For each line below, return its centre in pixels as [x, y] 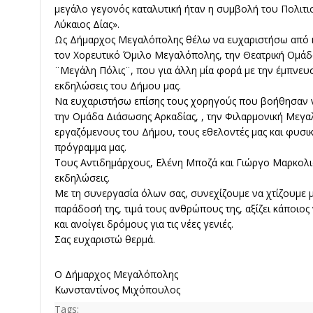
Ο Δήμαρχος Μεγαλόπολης [116, 275]
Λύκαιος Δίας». [87, 24]
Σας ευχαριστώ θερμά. [105, 240]
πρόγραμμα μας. [90, 147]
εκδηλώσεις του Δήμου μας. [118, 86]
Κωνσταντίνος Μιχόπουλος [117, 290]
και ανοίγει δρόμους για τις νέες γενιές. [144, 224]
